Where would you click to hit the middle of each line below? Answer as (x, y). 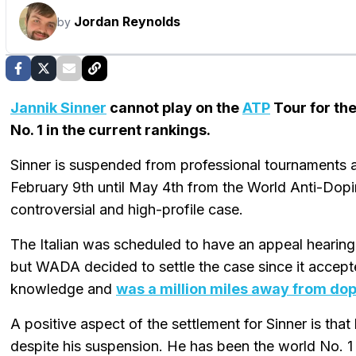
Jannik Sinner (58, 108)
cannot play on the (174, 108)
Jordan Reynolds (127, 22)
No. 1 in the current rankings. (110, 130)
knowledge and (63, 289)
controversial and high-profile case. (127, 210)
